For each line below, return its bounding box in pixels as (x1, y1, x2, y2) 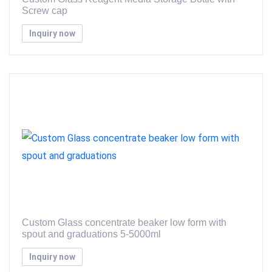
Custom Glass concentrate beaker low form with (22, 217, 226, 228)
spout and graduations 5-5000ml (22, 229, 161, 239)
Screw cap (22, 5, 67, 16)
